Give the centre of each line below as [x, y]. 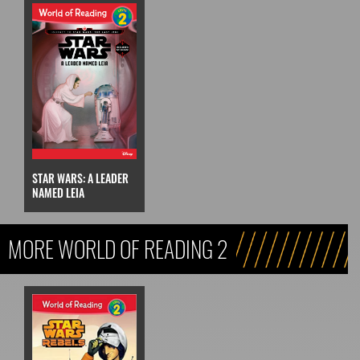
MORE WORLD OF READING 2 [118, 249]
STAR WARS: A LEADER [80, 178]
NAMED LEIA [58, 193]
